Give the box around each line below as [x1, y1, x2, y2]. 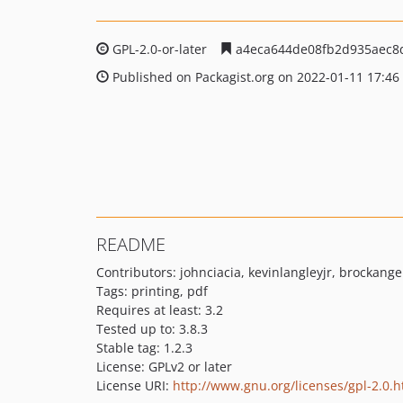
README [96, 232, 166, 256]
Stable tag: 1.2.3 [96, 339, 193, 356]
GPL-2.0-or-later [109, 40, 210, 58]
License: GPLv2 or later [96, 358, 232, 375]
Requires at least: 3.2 [96, 301, 223, 318]
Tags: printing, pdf [96, 282, 208, 300]
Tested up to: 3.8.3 [96, 320, 208, 337]
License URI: [96, 377, 173, 394]
